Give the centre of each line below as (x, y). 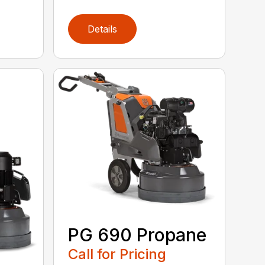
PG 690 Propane (138, 235)
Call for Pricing (117, 254)
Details (103, 29)
